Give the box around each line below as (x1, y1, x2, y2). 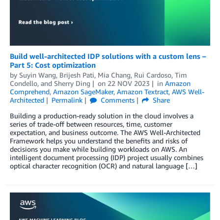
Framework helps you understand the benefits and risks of (10, 137, 188, 145)
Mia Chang (98, 71, 131, 80)
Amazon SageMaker (53, 87, 113, 96)
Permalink (51, 96, 82, 105)
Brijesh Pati (59, 71, 94, 80)
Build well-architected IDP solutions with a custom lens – (10, 52, 206, 61)
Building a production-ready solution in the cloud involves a (10, 111, 193, 120)
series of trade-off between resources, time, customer (10, 120, 172, 129)
